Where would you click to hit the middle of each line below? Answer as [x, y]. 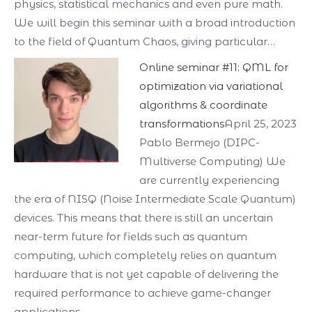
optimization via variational [211, 86]
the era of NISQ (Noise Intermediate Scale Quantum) [155, 199]
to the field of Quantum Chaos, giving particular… [145, 41]
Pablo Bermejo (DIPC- [200, 142]
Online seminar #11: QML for [214, 67]
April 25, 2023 [260, 124]
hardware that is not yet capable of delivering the [146, 274]
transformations [182, 124]
